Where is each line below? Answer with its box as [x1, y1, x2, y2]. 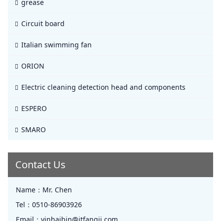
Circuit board [21, 19, 65, 29]
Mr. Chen [42, 185, 72, 195]
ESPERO [21, 104, 47, 113]
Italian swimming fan [21, 40, 92, 50]
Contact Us [15, 158, 66, 172]
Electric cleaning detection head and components [21, 82, 185, 92]
